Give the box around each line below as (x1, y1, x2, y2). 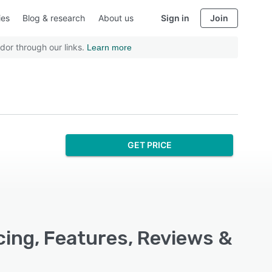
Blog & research (22, 13, 85, 23)
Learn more (87, 42, 132, 52)
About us (98, 13, 134, 23)
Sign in (161, 13, 189, 23)
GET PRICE (127, 140, 172, 150)
